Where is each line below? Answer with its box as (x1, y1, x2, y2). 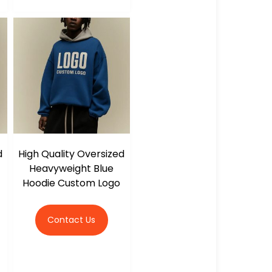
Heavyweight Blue (29, 161, 114, 176)
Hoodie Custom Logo (22, 176, 121, 191)
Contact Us (47, 214, 96, 226)
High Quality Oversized (18, 147, 125, 161)
